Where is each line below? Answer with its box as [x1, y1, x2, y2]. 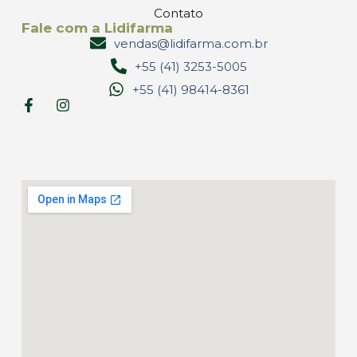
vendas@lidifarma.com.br [113, 35, 268, 51]
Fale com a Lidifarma [21, 19, 173, 36]
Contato [154, 5, 203, 21]
